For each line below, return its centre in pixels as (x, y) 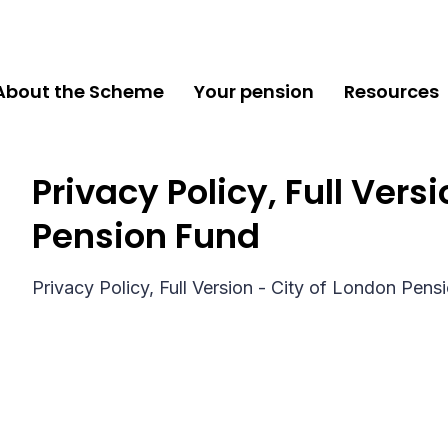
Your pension (254, 91)
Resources (392, 91)
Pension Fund (146, 236)
